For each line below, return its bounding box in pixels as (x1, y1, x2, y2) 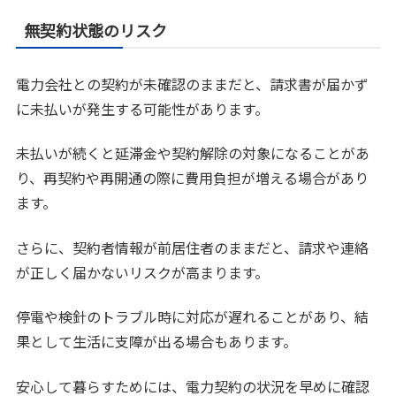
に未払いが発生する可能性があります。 (16, 97, 270, 119)
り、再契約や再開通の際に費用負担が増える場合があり (16, 167, 369, 189)
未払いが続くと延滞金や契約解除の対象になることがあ (16, 142, 370, 164)
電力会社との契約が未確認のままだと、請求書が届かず (16, 72, 369, 95)
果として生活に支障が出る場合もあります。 (16, 331, 298, 353)
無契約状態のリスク (24, 18, 168, 42)
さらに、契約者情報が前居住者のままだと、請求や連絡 (16, 236, 369, 258)
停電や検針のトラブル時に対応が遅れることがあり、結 (16, 306, 369, 328)
